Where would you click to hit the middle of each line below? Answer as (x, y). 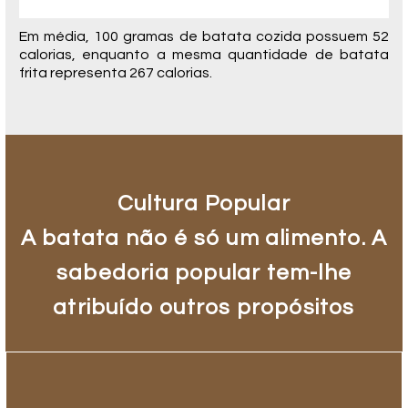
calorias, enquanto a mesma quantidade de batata (204, 55)
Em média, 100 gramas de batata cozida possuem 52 (204, 37)
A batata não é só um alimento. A (204, 239)
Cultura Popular (204, 204)
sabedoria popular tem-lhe (204, 273)
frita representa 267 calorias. (116, 73)
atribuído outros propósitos (204, 308)
